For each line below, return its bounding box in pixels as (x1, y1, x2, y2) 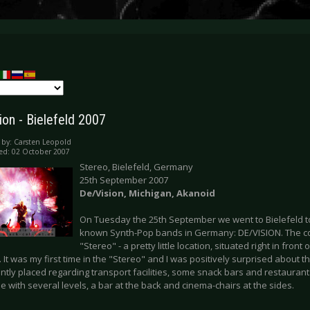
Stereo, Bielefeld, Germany (80, 161, 193, 174)
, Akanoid (172, 187, 215, 200)
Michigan (129, 187, 172, 200)
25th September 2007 (80, 174, 168, 187)
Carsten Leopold (14, 137, 71, 147)
